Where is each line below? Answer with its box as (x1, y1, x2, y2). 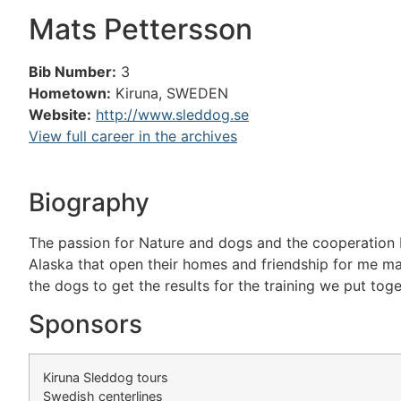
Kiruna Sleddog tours (43, 369, 168, 385)
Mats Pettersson (29, 12, 252, 47)
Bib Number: (29, 63, 116, 81)
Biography (29, 187, 149, 218)
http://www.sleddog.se (96, 106, 249, 124)
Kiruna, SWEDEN (115, 84, 228, 102)
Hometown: (29, 84, 111, 102)
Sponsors (29, 308, 142, 339)
